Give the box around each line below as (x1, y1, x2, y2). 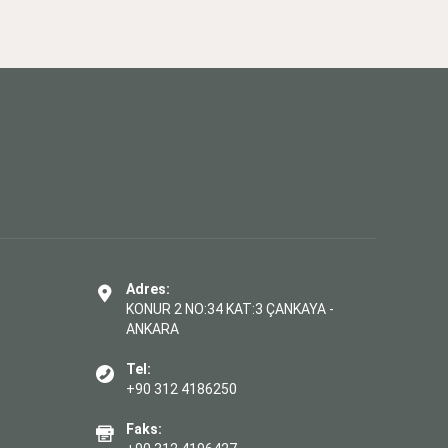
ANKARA (126, 320, 179, 337)
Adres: (126, 280, 170, 297)
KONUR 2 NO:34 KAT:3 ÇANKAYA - (126, 300, 334, 317)
